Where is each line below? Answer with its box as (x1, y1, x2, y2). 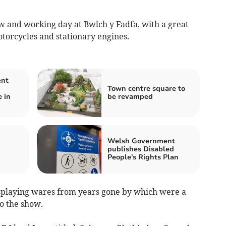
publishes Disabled (107, 144, 174, 154)
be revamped (107, 91, 153, 101)
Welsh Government (107, 136, 175, 146)
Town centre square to (107, 83, 185, 93)
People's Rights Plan (107, 152, 179, 162)
